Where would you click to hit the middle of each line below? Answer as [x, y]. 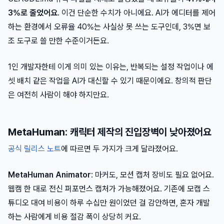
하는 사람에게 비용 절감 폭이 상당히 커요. [74, 217]
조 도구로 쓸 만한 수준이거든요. [58, 41]
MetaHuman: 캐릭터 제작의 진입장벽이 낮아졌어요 [110, 132]
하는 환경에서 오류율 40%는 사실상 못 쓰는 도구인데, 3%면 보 [109, 27]
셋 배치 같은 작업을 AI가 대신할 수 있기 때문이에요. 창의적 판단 [110, 81]
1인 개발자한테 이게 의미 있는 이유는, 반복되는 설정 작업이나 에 [111, 67]
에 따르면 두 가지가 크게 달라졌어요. [119, 149]
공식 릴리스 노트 [34, 149]
